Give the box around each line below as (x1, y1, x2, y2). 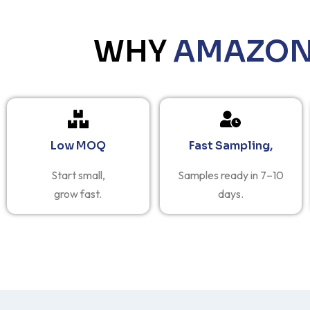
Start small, (51, 167, 105, 182)
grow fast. (54, 186, 102, 201)
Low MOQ (50, 138, 106, 153)
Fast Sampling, (188, 138, 273, 153)
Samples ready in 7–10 (177, 167, 284, 182)
